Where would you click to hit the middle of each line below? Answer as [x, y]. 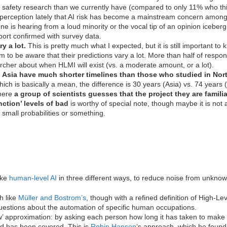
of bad [57, 103]
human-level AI [33, 178]
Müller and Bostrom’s [52, 198]
